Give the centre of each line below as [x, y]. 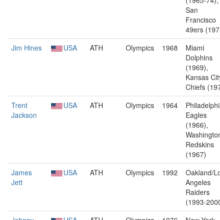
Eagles [196, 115]
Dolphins [199, 57]
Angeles [198, 182]
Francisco [201, 20]
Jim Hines [27, 48]
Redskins [200, 144]
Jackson [24, 115]
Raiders [198, 192]
